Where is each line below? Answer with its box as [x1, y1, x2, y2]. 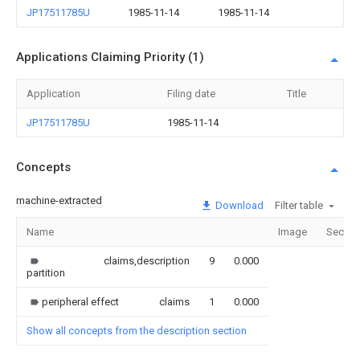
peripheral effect [42, 295, 119, 308]
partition [27, 266, 65, 279]
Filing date [167, 88, 215, 100]
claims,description [104, 254, 190, 267]
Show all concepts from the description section [27, 324, 247, 337]
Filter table [275, 198, 323, 211]
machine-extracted [16, 194, 102, 207]
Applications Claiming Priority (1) [16, 50, 204, 64]
